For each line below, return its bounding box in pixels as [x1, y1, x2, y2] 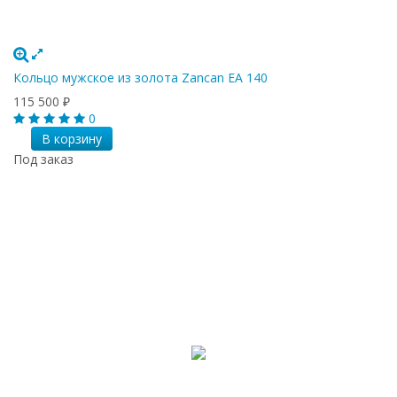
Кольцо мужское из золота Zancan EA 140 [13, 68, 268, 86]
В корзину [41, 129, 102, 147]
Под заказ [13, 150, 74, 167]
